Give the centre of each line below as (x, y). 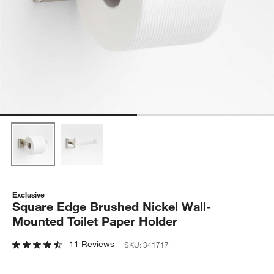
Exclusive (29, 194)
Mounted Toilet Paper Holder (95, 221)
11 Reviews (92, 244)
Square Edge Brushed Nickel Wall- (112, 206)
